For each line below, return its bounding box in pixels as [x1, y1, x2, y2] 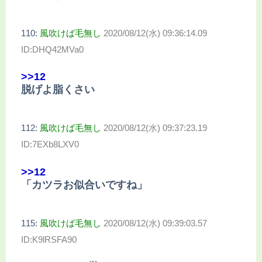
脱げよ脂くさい [21, 84, 95, 96]
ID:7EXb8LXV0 [21, 139, 79, 150]
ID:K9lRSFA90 [21, 234, 77, 244]
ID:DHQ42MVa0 [21, 44, 84, 54]
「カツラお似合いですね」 [21, 178, 147, 191]
